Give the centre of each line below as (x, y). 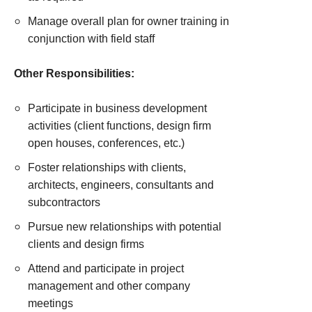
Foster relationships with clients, (107, 167)
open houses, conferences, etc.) (106, 143)
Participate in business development (117, 108)
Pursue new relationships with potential (125, 227)
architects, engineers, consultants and (121, 185)
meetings (50, 303)
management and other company (109, 286)
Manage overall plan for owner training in (128, 21)
